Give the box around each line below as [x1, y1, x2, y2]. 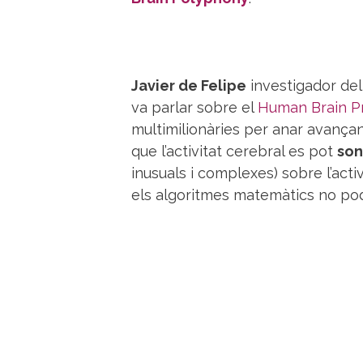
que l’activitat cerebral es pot [131, 143, 337, 160]
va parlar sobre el [131, 99, 258, 117]
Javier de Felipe [131, 77, 246, 95]
